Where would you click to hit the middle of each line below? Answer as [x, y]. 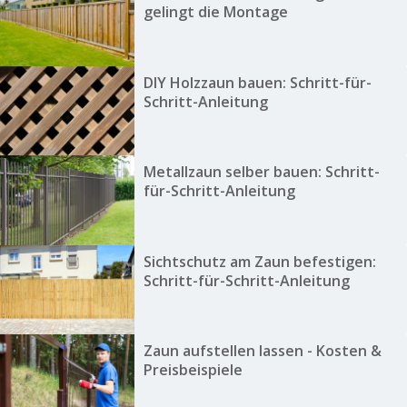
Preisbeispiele [193, 369]
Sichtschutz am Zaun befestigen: [259, 261]
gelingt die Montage [215, 12]
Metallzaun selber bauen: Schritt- [261, 172]
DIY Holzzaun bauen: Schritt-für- [257, 82]
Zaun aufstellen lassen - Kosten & [262, 350]
